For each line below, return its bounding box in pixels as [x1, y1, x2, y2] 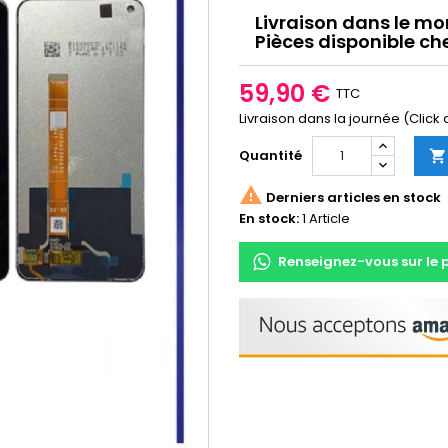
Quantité [239, 146, 302, 165]
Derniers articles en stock [263, 187, 441, 207]
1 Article [302, 209, 350, 228]
